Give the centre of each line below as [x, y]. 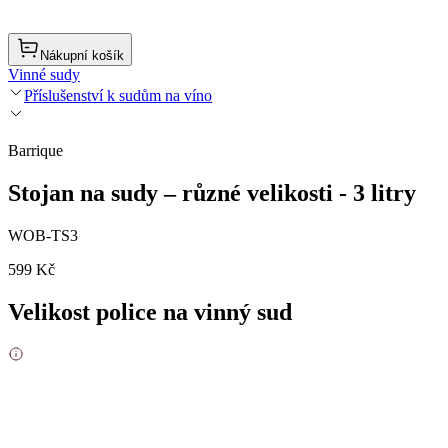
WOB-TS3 [43, 235]
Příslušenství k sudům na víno [118, 95]
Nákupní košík [82, 55]
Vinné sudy [44, 74]
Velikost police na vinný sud [150, 311]
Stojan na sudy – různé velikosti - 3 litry [212, 192]
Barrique [35, 150]
